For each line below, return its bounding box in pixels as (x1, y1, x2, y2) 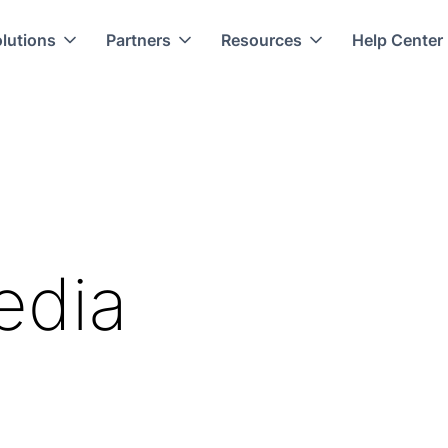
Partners (105, 30, 171, 50)
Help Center (351, 30, 443, 50)
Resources (220, 30, 302, 50)
